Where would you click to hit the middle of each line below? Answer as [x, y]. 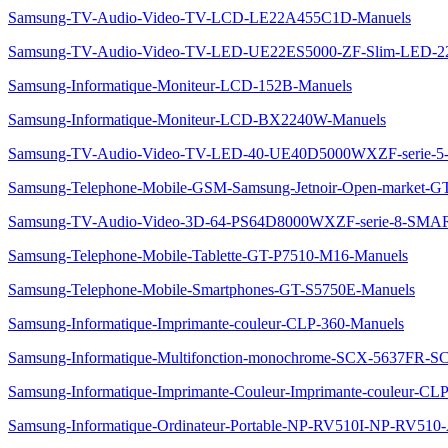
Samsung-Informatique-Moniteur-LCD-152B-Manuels [180, 85]
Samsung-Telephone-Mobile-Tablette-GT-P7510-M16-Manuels [208, 255]
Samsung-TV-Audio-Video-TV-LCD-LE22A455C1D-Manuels [209, 17]
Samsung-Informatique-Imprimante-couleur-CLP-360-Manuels [206, 323]
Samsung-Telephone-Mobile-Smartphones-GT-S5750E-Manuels [211, 289]
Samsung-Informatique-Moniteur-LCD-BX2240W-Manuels [197, 119]
